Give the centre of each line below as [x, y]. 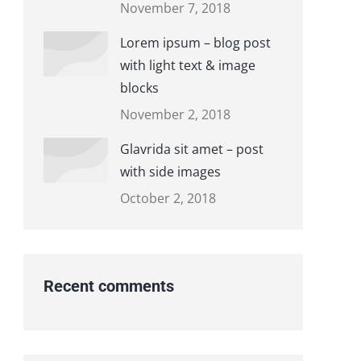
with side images [170, 172]
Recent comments [108, 286]
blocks [139, 88]
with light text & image [187, 65]
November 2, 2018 [175, 114]
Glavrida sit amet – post [191, 149]
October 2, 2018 [168, 198]
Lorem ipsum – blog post [195, 43]
